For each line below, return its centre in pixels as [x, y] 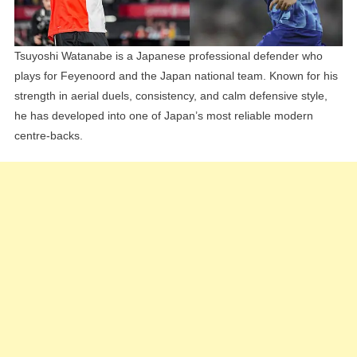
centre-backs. [48, 136]
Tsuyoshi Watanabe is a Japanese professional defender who [168, 56]
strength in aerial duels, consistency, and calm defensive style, [171, 96]
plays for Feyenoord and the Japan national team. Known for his [176, 76]
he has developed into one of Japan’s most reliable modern [163, 116]
